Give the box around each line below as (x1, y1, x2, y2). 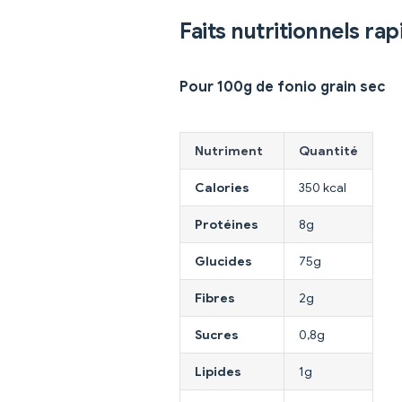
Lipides (195, 363, 241, 380)
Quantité (299, 143, 358, 160)
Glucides (195, 253, 252, 270)
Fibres (195, 290, 235, 307)
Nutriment (195, 143, 263, 160)
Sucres (195, 327, 239, 344)
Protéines (195, 216, 258, 233)
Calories (195, 179, 249, 197)
